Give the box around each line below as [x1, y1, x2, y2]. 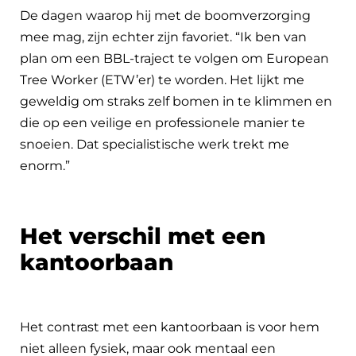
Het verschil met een [20, 222, 265, 250]
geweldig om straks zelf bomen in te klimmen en [20, 93, 332, 109]
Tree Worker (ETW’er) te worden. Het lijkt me [20, 72, 304, 87]
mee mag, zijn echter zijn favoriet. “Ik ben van [20, 29, 307, 44]
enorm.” [20, 157, 70, 173]
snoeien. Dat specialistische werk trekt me [20, 136, 289, 152]
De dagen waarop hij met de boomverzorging [20, 7, 311, 23]
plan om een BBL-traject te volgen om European [20, 50, 329, 66]
